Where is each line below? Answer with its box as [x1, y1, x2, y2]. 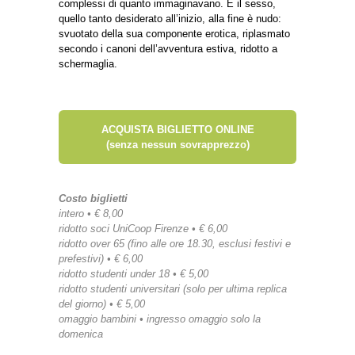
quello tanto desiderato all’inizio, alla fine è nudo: [59, 12, 281, 25]
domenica [59, 327, 103, 340]
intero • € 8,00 [59, 207, 123, 219]
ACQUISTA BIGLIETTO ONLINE [101, 123, 254, 136]
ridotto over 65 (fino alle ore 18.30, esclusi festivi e [59, 237, 291, 250]
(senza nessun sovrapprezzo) [105, 138, 250, 151]
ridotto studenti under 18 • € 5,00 [59, 267, 208, 280]
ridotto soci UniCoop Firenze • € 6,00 [59, 222, 227, 235]
